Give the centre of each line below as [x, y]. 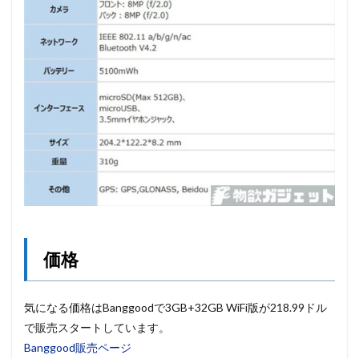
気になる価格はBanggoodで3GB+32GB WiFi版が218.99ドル [175, 308]
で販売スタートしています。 [97, 328]
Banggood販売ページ [78, 348]
